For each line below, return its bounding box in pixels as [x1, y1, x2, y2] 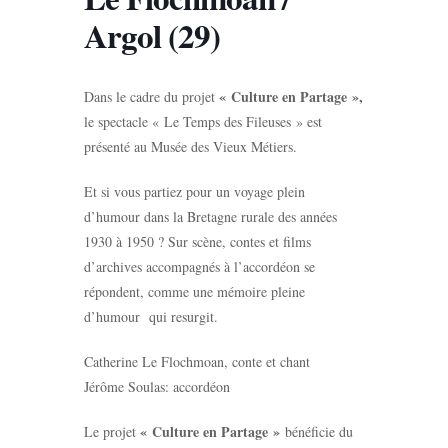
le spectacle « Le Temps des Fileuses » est [84, 112, 322, 131]
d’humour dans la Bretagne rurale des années [84, 207, 337, 226]
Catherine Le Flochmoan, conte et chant [84, 352, 310, 371]
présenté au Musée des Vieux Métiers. [84, 137, 297, 156]
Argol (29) [84, 11, 220, 59]
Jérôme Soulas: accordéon [84, 377, 230, 396]
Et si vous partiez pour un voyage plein [84, 182, 305, 201]
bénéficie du [285, 422, 353, 441]
